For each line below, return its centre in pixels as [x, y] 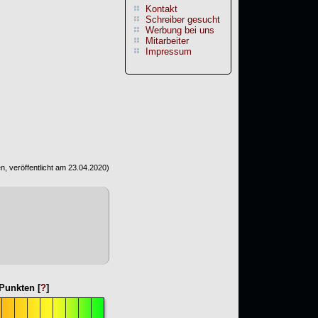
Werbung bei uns [180, 31]
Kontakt [161, 9]
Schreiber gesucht [183, 20]
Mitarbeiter [167, 41]
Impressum [169, 52]
